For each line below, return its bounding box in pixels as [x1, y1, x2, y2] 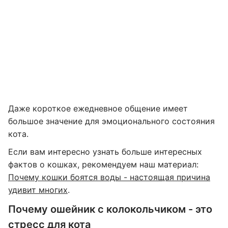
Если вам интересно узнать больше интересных [8, 147, 202, 157]
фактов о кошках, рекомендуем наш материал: [8, 159, 198, 169]
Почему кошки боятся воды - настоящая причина [8, 172, 210, 182]
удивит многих [8, 185, 68, 195]
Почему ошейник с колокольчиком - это [8, 203, 212, 215]
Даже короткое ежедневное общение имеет [8, 103, 188, 113]
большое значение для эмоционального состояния [8, 116, 215, 126]
